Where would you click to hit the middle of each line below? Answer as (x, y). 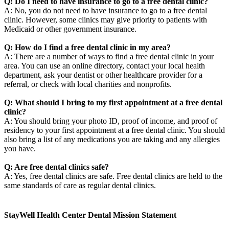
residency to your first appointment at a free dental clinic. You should (114, 130)
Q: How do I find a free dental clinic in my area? (87, 48)
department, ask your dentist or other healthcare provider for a (103, 75)
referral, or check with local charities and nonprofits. (88, 84)
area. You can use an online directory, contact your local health (105, 66)
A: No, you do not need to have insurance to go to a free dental (106, 11)
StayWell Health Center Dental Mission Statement (90, 215)
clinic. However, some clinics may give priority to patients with (106, 20)
